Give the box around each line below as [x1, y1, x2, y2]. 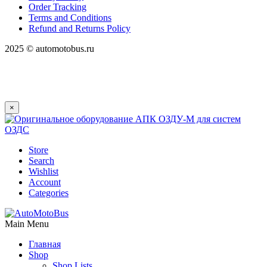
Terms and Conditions [29, 12, 111, 23]
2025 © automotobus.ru [5, 43, 94, 54]
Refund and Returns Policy [29, 23, 131, 33]
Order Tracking [29, 1, 86, 12]
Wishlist [29, 166, 58, 176]
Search [29, 155, 54, 166]
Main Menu [5, 218, 49, 229]
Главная [29, 238, 61, 249]
